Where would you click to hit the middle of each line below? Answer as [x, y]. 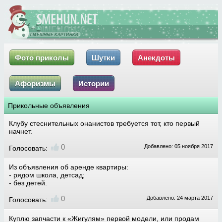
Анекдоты [156, 58]
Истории [94, 83]
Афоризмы [35, 83]
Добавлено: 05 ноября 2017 [179, 146]
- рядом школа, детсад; [47, 175]
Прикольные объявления [49, 106]
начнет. [21, 131]
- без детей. [28, 183]
